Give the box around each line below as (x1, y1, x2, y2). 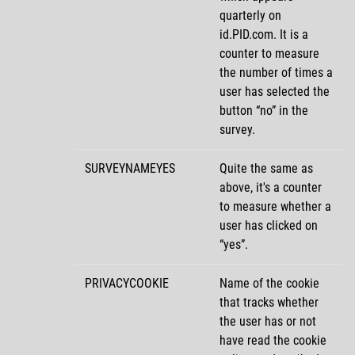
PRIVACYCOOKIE (85, 275, 169, 291)
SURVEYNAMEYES (85, 160, 175, 176)
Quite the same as (219, 160, 313, 176)
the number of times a (219, 64, 333, 80)
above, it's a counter (219, 179, 322, 195)
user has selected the (219, 83, 330, 99)
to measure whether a (219, 198, 331, 214)
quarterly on (219, 7, 281, 23)
